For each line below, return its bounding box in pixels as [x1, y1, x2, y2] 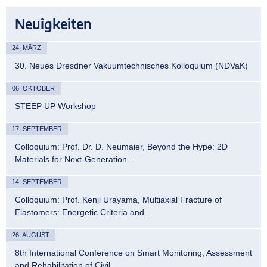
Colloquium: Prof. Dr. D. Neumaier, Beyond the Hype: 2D [15, 141, 228, 151]
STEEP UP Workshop [15, 101, 96, 111]
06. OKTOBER [12, 84, 55, 92]
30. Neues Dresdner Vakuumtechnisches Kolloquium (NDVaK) [15, 60, 248, 70]
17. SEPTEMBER [12, 125, 62, 132]
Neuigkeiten [15, 14, 92, 32]
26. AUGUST [12, 231, 49, 238]
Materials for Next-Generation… [15, 154, 135, 164]
